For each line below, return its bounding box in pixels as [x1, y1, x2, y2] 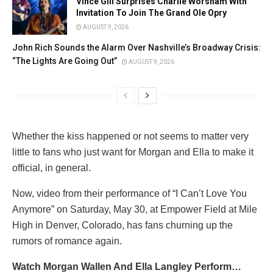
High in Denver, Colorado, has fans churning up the [12, 220, 233, 231]
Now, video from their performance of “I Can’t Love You [12, 188, 247, 199]
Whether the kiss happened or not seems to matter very [12, 131, 249, 142]
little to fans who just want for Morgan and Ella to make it [12, 147, 253, 158]
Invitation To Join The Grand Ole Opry [76, 8, 227, 18]
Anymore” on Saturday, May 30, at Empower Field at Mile [12, 204, 257, 215]
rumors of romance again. [12, 236, 122, 247]
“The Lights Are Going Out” [12, 56, 117, 66]
